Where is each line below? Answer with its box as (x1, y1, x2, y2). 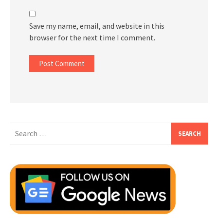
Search (9, 123, 32, 133)
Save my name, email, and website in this (29, 20, 164, 31)
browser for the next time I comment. (29, 32, 155, 42)
